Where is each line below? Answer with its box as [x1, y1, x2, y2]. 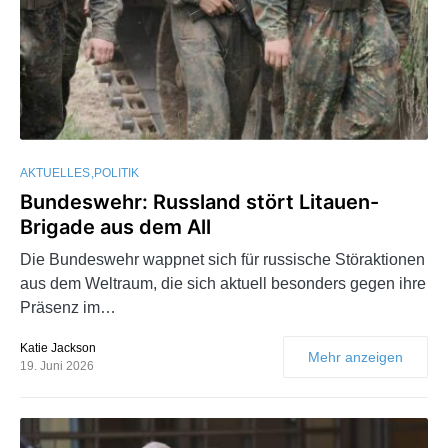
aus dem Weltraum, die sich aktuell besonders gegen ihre [20, 274, 426, 292]
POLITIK [94, 165, 139, 180]
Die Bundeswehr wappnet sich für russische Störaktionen [20, 250, 425, 268]
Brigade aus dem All [20, 214, 211, 239]
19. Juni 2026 [20, 358, 94, 373]
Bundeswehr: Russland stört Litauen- [20, 189, 379, 214]
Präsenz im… [20, 298, 116, 316]
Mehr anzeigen [308, 348, 403, 365]
